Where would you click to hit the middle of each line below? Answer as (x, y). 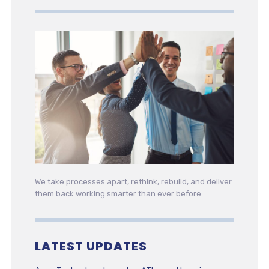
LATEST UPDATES (91, 246)
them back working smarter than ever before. (119, 194)
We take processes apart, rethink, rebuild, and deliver (133, 182)
